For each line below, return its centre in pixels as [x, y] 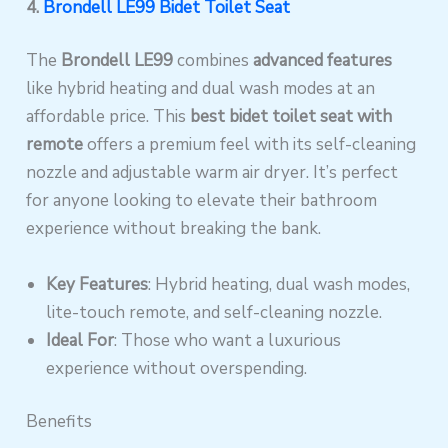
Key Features [97, 284]
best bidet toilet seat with [291, 117]
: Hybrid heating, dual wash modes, [279, 284]
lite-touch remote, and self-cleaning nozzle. [214, 312]
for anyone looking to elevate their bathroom [202, 201]
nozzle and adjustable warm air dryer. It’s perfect [212, 173]
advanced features [323, 61]
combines [213, 61]
